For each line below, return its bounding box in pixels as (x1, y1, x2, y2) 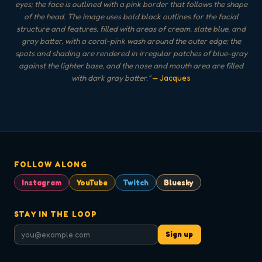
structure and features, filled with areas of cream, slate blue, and (16, 23, 246, 33)
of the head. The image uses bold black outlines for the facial (23, 11, 239, 21)
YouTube (77, 178, 108, 188)
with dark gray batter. (71, 73, 148, 82)
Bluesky (164, 178, 194, 188)
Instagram (22, 178, 61, 188)
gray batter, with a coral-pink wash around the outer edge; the (21, 36, 241, 46)
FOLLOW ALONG (14, 159, 87, 169)
